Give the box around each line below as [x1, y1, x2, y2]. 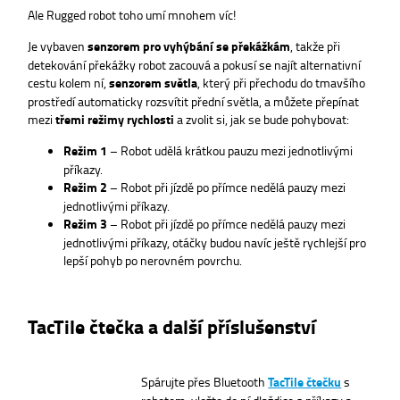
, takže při [290, 36, 340, 54]
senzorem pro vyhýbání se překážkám [87, 36, 290, 55]
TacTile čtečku [268, 371, 342, 391]
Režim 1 [63, 141, 107, 161]
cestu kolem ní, [28, 72, 109, 91]
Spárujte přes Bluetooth [141, 371, 269, 390]
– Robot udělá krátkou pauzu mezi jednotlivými [107, 141, 353, 160]
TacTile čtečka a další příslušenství [28, 312, 316, 340]
